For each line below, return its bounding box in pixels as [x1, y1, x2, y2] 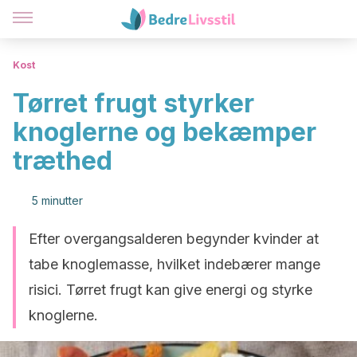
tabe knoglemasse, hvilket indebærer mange [29, 256, 320, 273]
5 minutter [32, 194, 83, 207]
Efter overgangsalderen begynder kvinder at [29, 230, 319, 247]
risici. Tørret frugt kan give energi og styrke [29, 281, 312, 298]
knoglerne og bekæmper [13, 116, 316, 147]
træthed [13, 145, 112, 176]
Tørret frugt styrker [13, 88, 254, 119]
